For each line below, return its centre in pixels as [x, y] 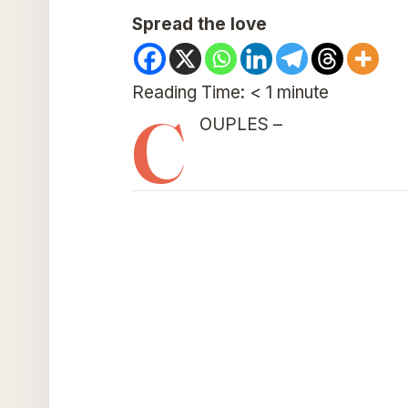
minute [302, 92]
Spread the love [199, 24]
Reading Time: [190, 92]
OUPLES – [240, 124]
